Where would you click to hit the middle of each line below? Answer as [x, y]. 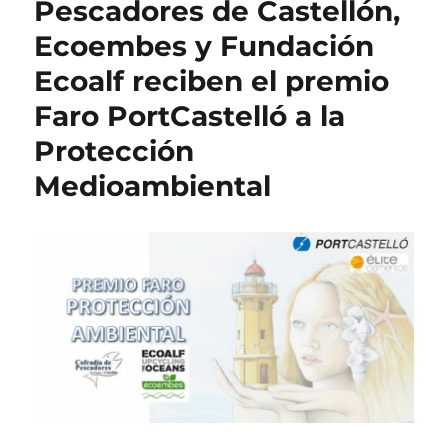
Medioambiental [153, 186]
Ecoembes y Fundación [204, 46]
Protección [114, 151]
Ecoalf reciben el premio [212, 81]
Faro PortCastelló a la [190, 116]
